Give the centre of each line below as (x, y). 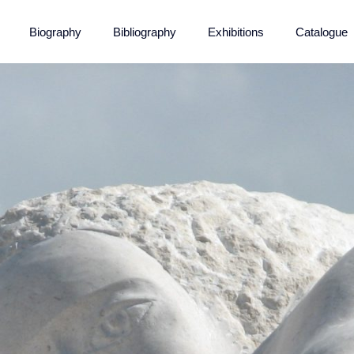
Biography (55, 32)
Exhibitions (236, 32)
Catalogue (322, 32)
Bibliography (145, 32)
